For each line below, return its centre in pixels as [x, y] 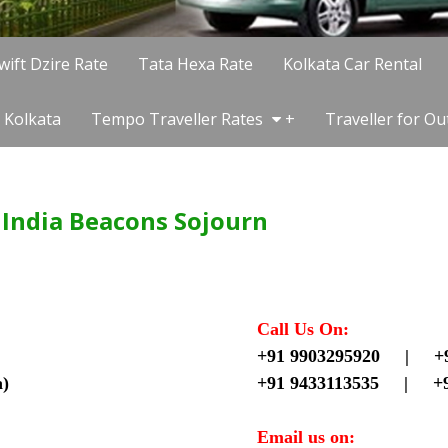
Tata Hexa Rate [195, 64]
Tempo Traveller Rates [179, 119]
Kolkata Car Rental [352, 64]
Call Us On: [302, 328]
